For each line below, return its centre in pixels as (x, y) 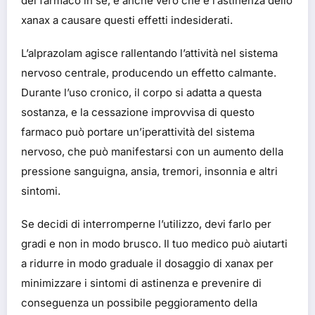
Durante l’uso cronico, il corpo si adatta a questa (141, 92)
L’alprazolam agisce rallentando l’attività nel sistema (149, 53)
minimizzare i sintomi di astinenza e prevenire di (141, 283)
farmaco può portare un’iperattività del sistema (138, 131)
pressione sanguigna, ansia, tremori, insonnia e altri (149, 171)
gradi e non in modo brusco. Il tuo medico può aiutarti (154, 243)
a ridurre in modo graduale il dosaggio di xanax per (147, 263)
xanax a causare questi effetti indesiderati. (127, 20)
